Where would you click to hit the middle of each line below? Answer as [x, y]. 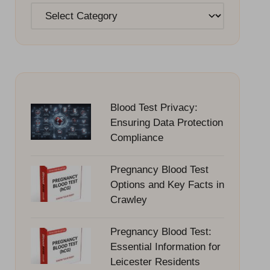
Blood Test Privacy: [154, 107]
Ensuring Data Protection [166, 122]
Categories [56, 10]
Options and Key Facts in [167, 184]
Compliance [137, 137]
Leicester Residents [155, 262]
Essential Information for [165, 246]
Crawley [128, 199]
